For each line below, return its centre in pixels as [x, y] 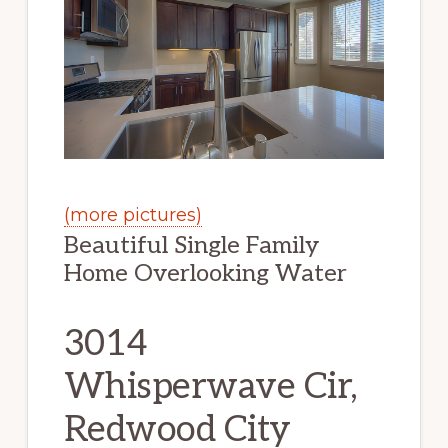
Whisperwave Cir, [210, 387]
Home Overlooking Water [205, 274]
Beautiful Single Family [191, 246]
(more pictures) [132, 215]
